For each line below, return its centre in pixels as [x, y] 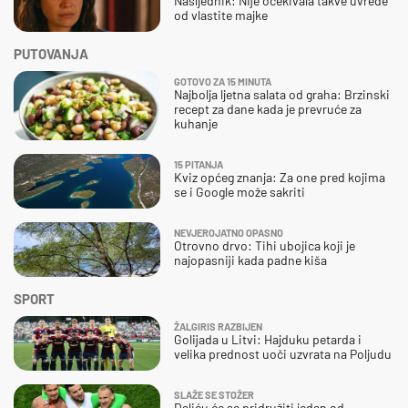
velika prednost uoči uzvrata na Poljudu [283, 353]
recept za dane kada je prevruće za [268, 108]
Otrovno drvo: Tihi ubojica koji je [265, 245]
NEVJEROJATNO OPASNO [229, 232]
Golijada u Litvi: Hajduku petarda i [268, 339]
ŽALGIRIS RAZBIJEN [218, 326]
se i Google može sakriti [240, 191]
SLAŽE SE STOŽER [214, 394]
